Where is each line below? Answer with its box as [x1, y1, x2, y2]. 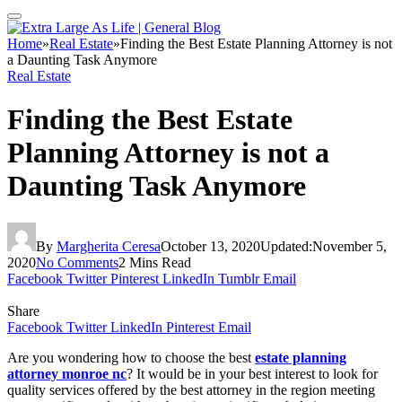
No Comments [36, 254, 118, 270]
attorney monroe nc [7, 365, 127, 381]
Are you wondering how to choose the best [7, 349, 255, 365]
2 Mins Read [118, 254, 191, 270]
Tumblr [218, 270, 259, 286]
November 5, [312, 238, 387, 254]
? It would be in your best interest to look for [127, 365, 378, 381]
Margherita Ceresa [57, 238, 161, 254]
